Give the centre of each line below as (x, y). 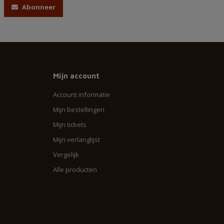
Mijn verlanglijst (76, 139)
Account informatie (81, 94)
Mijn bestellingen (79, 109)
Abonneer (38, 7)
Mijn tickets (70, 124)
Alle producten (75, 169)
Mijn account (76, 75)
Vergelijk (66, 154)
